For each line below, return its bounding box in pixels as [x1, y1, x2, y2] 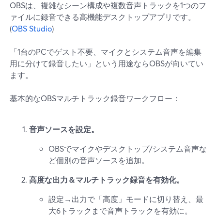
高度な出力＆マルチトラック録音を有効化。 [29, 174, 184, 185]
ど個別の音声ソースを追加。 [48, 155, 149, 165]
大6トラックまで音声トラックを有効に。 [48, 205, 192, 216]
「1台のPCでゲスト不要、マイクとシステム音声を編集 [10, 46, 201, 57]
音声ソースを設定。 [29, 124, 99, 134]
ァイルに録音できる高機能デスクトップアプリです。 [10, 12, 196, 22]
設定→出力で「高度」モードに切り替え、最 [48, 194, 203, 204]
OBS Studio [12, 23, 52, 33]
